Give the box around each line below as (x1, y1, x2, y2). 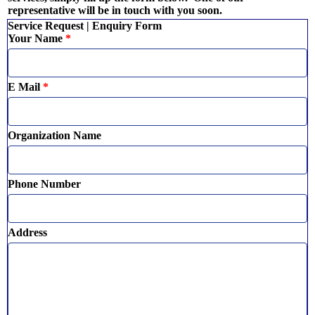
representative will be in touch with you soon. (8, 4, 222, 16)
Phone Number (8, 178, 81, 190)
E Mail (8, 81, 40, 93)
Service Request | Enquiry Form (8, 20, 162, 32)
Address (8, 226, 47, 238)
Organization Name (8, 129, 101, 141)
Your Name (8, 32, 63, 44)
